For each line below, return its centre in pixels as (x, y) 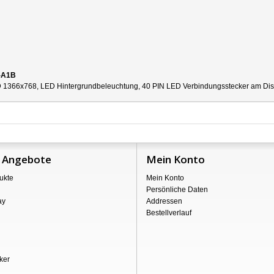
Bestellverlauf (169, 213)
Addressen (164, 201)
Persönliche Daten (177, 190)
